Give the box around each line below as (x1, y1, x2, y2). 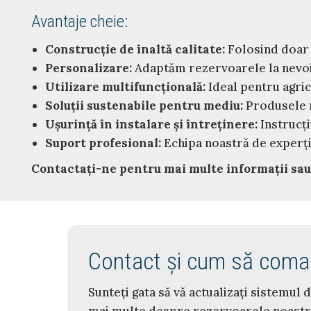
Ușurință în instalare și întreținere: (45, 116, 258, 132)
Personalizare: (45, 60, 132, 76)
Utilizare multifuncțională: (45, 78, 205, 94)
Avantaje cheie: (31, 11, 128, 31)
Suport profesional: (45, 135, 161, 151)
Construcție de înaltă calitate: (45, 41, 225, 57)
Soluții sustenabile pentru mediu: (45, 97, 243, 113)
